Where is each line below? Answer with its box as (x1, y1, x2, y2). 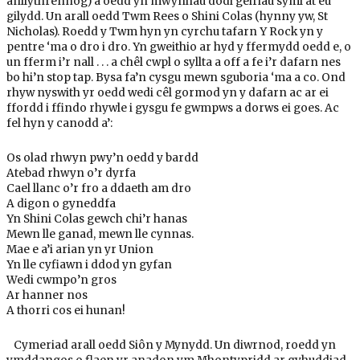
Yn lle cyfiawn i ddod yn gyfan (6, 257, 172, 272)
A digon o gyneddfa (6, 196, 116, 211)
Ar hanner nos (6, 288, 88, 302)
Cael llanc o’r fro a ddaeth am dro (6, 181, 191, 195)
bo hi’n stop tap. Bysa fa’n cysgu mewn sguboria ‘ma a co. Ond (6, 71, 346, 85)
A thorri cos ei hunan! (6, 303, 125, 317)
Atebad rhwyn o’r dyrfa (6, 166, 136, 180)
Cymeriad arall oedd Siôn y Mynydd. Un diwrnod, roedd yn (6, 337, 336, 352)
